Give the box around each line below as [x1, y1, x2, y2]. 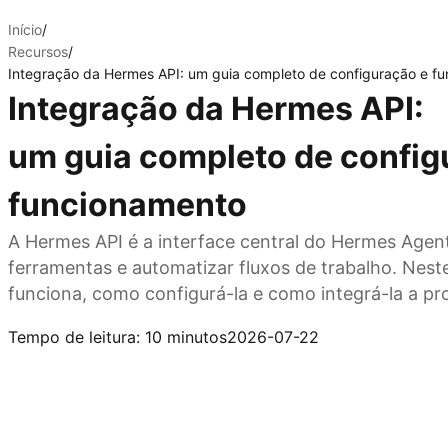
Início [8, 21, 42, 38]
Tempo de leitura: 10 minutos [8, 327, 227, 347]
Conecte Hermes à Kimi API [8, 307, 217, 327]
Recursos [8, 43, 68, 60]
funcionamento [8, 185, 247, 224]
